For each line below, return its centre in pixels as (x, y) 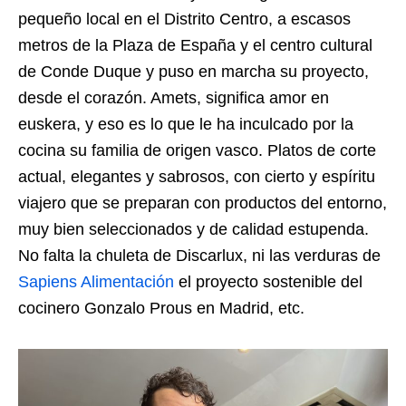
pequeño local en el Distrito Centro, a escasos (184, 19)
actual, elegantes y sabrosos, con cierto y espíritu (197, 176)
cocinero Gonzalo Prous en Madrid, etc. (161, 308)
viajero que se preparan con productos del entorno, (203, 203)
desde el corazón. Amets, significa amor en (174, 97)
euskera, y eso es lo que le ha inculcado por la (186, 124)
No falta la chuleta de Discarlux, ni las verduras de (199, 255)
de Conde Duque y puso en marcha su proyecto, (193, 71)
